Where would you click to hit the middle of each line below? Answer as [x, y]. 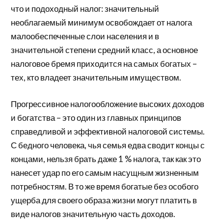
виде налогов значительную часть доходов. [93, 214]
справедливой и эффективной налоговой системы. [108, 131]
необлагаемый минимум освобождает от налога [102, 23]
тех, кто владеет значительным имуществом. [96, 78]
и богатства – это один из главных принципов [96, 117]
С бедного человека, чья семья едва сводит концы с [108, 145]
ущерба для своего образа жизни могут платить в [104, 200]
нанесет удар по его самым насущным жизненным [105, 172]
